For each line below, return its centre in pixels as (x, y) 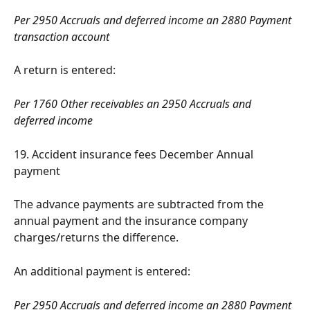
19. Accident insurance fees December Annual (135, 154)
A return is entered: (65, 70)
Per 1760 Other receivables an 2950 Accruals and (134, 104)
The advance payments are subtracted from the (140, 204)
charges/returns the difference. (96, 238)
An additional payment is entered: (102, 271)
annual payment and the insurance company (132, 221)
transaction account (62, 36)
